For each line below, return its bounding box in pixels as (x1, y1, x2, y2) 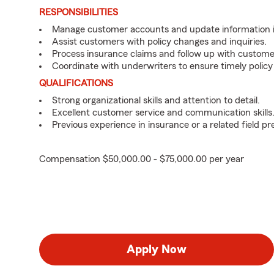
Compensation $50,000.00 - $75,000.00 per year (39, 154, 244, 164)
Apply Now (127, 243, 187, 256)
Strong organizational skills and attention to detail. (52, 95, 260, 105)
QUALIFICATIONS (39, 78, 113, 88)
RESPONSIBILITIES (39, 7, 118, 17)
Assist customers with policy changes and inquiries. (52, 37, 267, 46)
